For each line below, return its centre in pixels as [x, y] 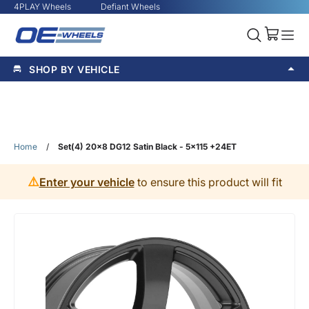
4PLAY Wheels [42, 7]
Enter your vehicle [87, 182]
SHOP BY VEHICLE [74, 69]
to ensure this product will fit [208, 182]
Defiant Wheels [130, 7]
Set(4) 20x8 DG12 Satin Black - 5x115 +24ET [147, 147]
